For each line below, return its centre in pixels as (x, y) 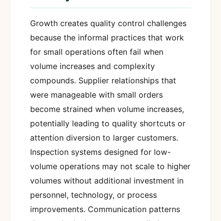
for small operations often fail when (97, 52)
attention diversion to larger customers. (104, 137)
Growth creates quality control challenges (108, 23)
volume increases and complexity (92, 66)
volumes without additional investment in (107, 180)
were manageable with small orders (96, 94)
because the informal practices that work (107, 37)
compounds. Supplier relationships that (103, 80)
